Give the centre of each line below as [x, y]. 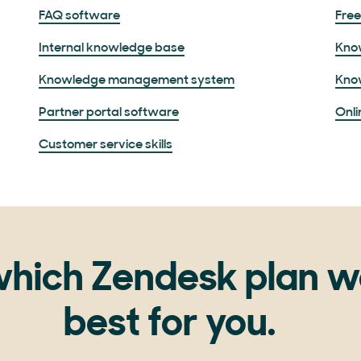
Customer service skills [106, 145]
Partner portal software [109, 113]
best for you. [169, 326]
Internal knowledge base [112, 48]
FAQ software [79, 16]
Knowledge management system [137, 81]
